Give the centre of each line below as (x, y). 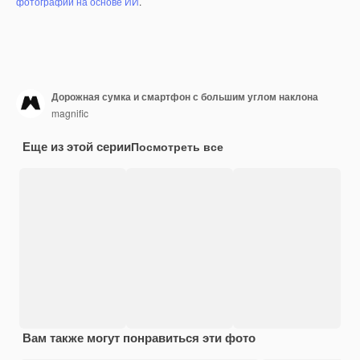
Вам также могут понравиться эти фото (139, 337)
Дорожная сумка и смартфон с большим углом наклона (185, 97)
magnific (70, 113)
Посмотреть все (177, 146)
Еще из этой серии (77, 146)
